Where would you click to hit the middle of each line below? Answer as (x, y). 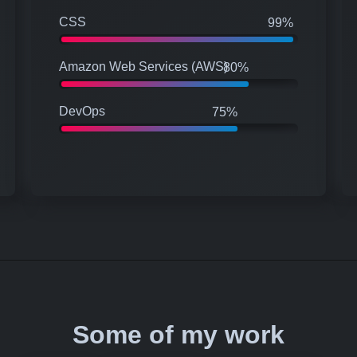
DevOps (82, 111)
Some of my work (178, 334)
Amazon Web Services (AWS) (143, 66)
